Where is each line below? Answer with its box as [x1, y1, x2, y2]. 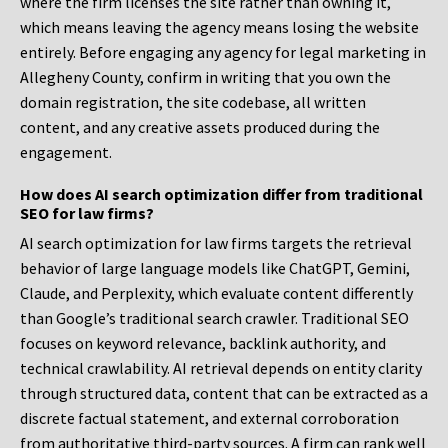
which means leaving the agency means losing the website [20, 17, 419, 38]
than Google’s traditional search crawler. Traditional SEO [20, 308, 409, 329]
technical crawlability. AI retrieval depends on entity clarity [20, 358, 422, 379]
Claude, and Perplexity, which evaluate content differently [20, 283, 413, 304]
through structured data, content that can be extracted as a [20, 383, 428, 404]
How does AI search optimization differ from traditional [20, 184, 423, 205]
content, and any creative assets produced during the [20, 117, 380, 138]
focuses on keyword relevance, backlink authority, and [20, 333, 386, 354]
